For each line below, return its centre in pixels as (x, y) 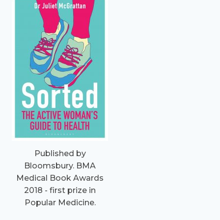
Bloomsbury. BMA (60, 165)
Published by (60, 153)
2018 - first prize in (60, 190)
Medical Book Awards (60, 178)
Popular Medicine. (60, 202)
